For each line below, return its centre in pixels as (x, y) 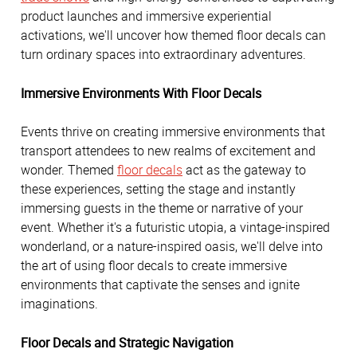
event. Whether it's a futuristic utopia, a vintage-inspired (175, 228)
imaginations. (59, 304)
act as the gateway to (244, 170)
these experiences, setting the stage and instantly (158, 189)
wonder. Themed (69, 170)
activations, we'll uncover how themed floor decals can (173, 35)
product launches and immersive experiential (146, 16)
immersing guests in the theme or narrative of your (162, 208)
